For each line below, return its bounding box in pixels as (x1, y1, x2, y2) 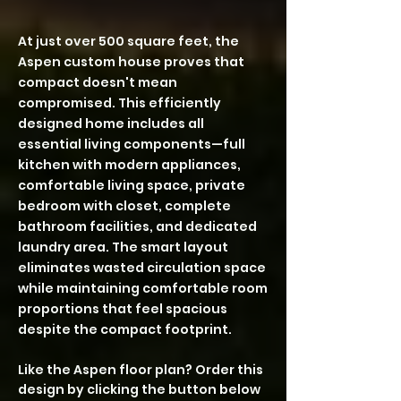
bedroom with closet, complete (18, 197, 231, 215)
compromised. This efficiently (18, 94, 221, 112)
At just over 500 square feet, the (18, 32, 239, 50)
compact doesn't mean (18, 73, 177, 91)
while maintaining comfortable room (18, 279, 268, 297)
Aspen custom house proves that (18, 53, 244, 71)
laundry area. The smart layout (18, 238, 228, 256)
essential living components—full (18, 135, 245, 153)
